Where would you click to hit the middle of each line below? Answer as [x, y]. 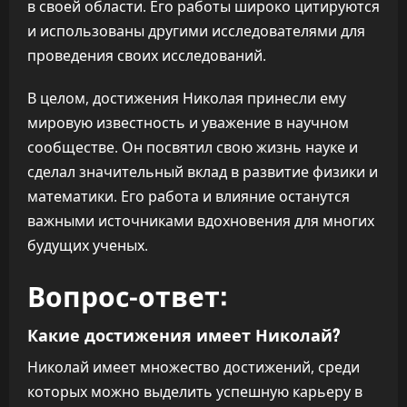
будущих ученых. [88, 245]
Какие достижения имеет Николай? [184, 334]
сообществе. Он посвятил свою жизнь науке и [193, 147]
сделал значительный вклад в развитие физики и [203, 172]
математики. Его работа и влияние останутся [189, 196]
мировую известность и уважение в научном [188, 123]
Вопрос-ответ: [127, 295]
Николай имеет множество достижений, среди [194, 367]
